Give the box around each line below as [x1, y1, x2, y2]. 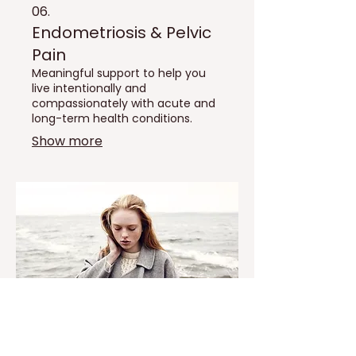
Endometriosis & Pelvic [32, 21, 211, 44]
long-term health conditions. [32, 110, 192, 126]
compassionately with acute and [32, 95, 215, 111]
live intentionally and [32, 79, 146, 96]
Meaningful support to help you [32, 64, 206, 81]
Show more [32, 131, 103, 150]
